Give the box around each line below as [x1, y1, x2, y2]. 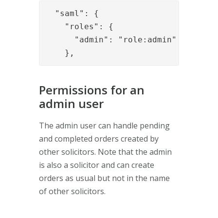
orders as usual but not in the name [39, 172, 170, 183]
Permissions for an [39, 81, 145, 98]
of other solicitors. [39, 185, 106, 197]
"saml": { [45, 8, 99, 18]
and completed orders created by [39, 133, 159, 144]
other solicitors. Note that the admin [39, 146, 172, 157]
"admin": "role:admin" [45, 35, 177, 44]
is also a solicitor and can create [39, 159, 154, 170]
